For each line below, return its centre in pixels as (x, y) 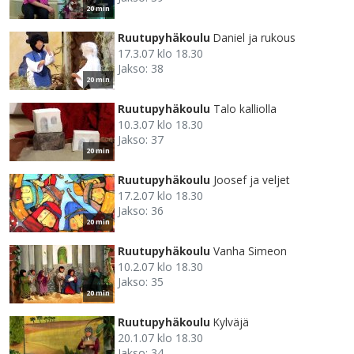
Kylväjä (231, 322)
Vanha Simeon (250, 251)
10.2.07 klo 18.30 (160, 267)
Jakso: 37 (141, 140)
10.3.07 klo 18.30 (160, 125)
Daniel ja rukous (254, 38)
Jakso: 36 (141, 211)
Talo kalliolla (245, 109)
